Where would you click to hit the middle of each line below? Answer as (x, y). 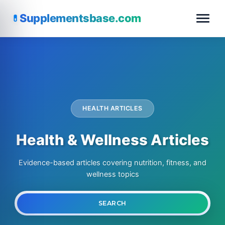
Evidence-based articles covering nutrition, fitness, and (113, 162)
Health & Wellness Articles (113, 140)
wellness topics (113, 174)
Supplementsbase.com (80, 18)
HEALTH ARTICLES (113, 108)
